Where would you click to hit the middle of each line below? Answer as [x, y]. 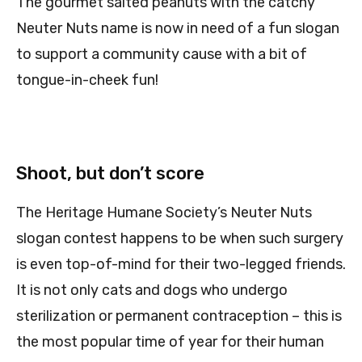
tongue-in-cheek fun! [87, 80]
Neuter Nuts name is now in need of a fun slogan [178, 29]
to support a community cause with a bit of [162, 55]
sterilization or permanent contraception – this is [179, 316]
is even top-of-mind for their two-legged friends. [181, 265]
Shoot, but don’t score [110, 174]
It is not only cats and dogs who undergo [152, 290]
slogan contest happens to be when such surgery [180, 239]
